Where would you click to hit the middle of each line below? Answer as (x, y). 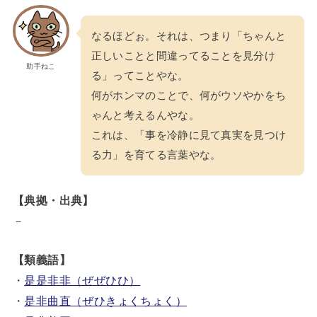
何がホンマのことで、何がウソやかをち (189, 95)
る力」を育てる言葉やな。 (156, 155)
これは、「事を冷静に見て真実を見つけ (189, 135)
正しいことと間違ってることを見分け (183, 56)
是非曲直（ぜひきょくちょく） (106, 300)
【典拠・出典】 (53, 200)
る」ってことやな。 (140, 75)
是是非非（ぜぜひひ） (82, 280)
